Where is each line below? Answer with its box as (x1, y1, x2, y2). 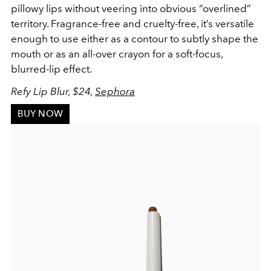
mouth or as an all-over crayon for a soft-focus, (11, 47, 223, 60)
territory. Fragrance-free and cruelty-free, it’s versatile (11, 17, 254, 30)
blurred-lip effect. (11, 62, 92, 75)
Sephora (95, 85, 135, 97)
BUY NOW (17, 108, 63, 120)
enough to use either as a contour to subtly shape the (11, 32, 258, 45)
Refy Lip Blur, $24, (11, 85, 95, 97)
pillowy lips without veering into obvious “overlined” (11, 2, 251, 15)
